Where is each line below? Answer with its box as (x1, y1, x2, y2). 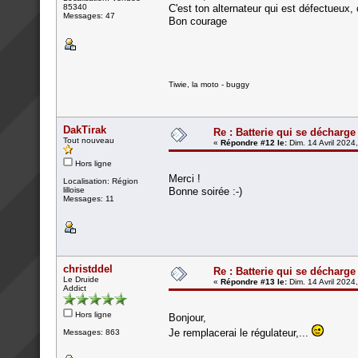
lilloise (63, 185, 85, 194)
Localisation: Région (63, 176, 138, 185)
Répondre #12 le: (221, 137, 287, 147)
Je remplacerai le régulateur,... (169, 326, 312, 339)
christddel (63, 262, 113, 275)
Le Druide (63, 274, 99, 284)
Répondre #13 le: (221, 276, 287, 286)
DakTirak (63, 123, 106, 136)
